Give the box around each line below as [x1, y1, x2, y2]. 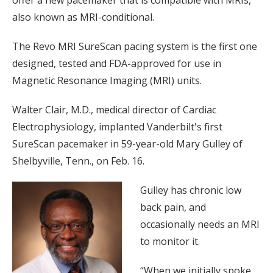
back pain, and [140, 200, 206, 214]
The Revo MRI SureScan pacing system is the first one [12, 40, 257, 54]
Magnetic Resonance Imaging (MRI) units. [12, 74, 202, 88]
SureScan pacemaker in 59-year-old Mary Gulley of [12, 137, 243, 151]
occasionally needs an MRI [140, 218, 260, 232]
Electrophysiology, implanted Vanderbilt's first [12, 120, 222, 134]
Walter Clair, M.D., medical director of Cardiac [12, 103, 216, 117]
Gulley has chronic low [140, 183, 241, 197]
